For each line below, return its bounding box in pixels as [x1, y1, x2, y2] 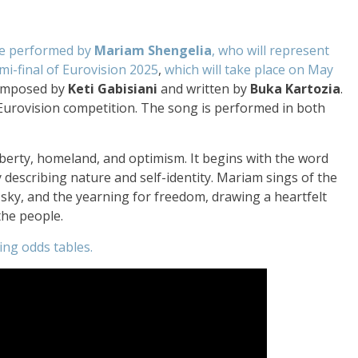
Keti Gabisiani [68, 80, 157, 97]
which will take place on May [165, 61, 333, 78]
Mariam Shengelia [94, 42, 212, 59]
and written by [157, 80, 250, 97]
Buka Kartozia [250, 80, 340, 97]
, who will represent [212, 42, 329, 59]
